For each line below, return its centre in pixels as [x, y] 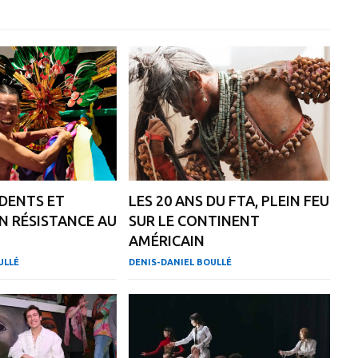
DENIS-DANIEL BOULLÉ [181, 263]
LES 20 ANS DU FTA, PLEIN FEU [229, 201]
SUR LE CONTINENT [195, 221]
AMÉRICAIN [167, 241]
